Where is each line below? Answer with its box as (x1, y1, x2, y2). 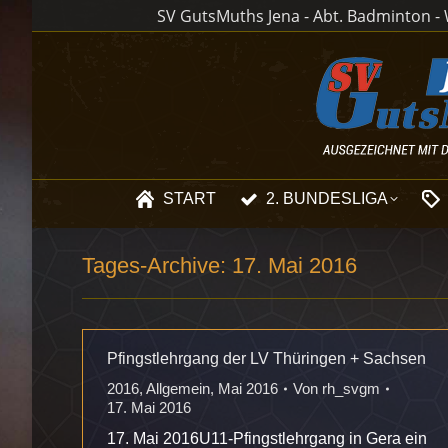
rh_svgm (322, 380, 380, 397)
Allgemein (146, 380, 210, 397)
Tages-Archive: (82, 253, 232, 278)
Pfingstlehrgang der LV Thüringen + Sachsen (107, 350, 426, 367)
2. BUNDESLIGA (266, 190, 388, 207)
